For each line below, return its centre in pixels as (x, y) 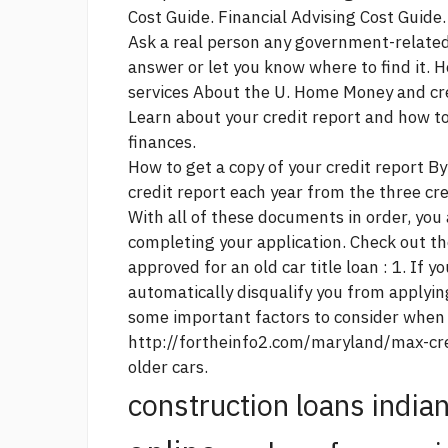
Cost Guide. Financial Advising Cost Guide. (287, 17)
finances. (162, 142)
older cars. (168, 367)
